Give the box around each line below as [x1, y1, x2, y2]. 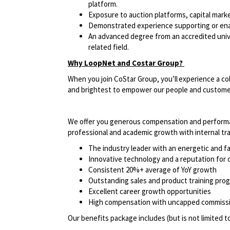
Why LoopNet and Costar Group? [68, 58, 184, 68]
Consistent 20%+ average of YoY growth [88, 165, 222, 175]
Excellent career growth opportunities [88, 186, 216, 197]
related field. [88, 42, 129, 52]
